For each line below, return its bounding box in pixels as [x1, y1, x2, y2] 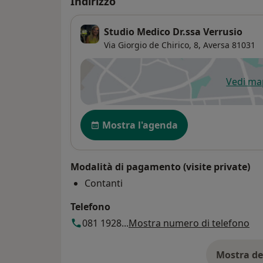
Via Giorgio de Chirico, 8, [104, 39, 201, 50]
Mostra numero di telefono [129, 216, 249, 230]
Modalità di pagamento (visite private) [70, 160, 250, 173]
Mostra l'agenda [102, 118, 178, 131]
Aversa [203, 39, 230, 50]
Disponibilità [80, 108, 145, 123]
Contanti [85, 176, 123, 190]
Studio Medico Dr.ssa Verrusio [104, 25, 242, 38]
